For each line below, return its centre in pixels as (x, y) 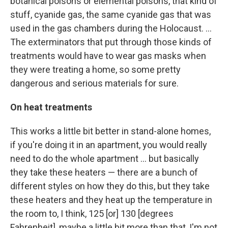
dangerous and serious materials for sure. (94, 83)
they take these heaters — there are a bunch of (104, 173)
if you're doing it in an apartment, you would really (109, 145)
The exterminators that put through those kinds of (111, 42)
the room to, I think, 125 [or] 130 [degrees (92, 214)
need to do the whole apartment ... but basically (105, 159)
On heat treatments (51, 107)
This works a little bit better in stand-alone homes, (110, 131)
